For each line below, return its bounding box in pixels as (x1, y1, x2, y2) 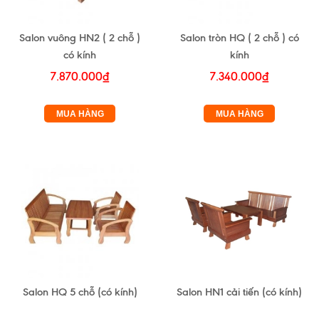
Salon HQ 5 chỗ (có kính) (22, 286, 137, 299)
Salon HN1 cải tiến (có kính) (177, 286, 302, 299)
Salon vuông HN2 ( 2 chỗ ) (19, 31, 140, 45)
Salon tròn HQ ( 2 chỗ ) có (179, 31, 248, 45)
